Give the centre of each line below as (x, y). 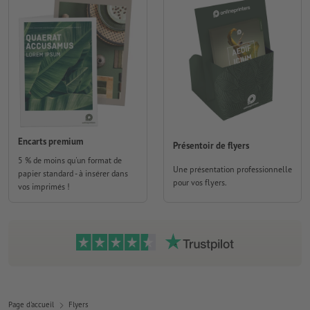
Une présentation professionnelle (232, 170)
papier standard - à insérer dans (73, 174)
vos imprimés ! (44, 187)
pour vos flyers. (200, 183)
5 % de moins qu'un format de (70, 161)
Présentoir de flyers (211, 145)
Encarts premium (51, 141)
